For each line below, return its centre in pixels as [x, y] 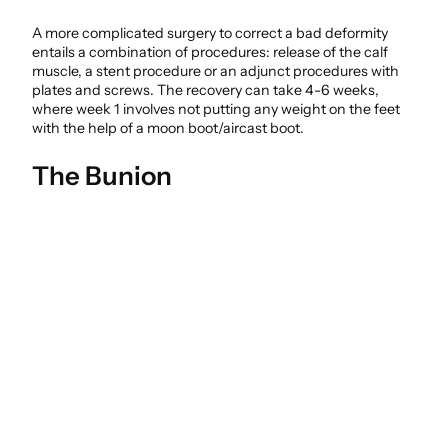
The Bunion [102, 175]
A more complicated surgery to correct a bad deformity [210, 33]
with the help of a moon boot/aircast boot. [168, 128]
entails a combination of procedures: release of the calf [210, 52]
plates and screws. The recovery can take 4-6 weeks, [205, 90]
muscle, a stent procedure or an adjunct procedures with [215, 71]
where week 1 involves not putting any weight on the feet [216, 109]
